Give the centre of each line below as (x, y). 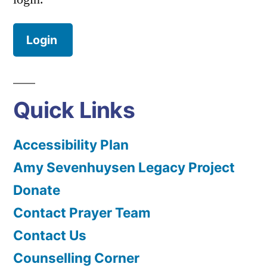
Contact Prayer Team (82, 213)
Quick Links (74, 110)
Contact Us (50, 235)
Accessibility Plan (71, 145)
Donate (37, 190)
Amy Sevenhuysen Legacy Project (124, 167)
